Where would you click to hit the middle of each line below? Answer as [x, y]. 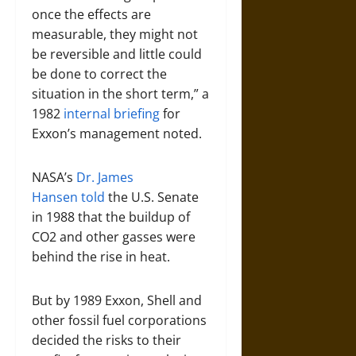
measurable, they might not [115, 34]
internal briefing [112, 114]
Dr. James [105, 177]
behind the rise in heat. [103, 257]
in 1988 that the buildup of [111, 217]
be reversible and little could [117, 54]
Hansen [55, 197]
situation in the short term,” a [120, 94]
